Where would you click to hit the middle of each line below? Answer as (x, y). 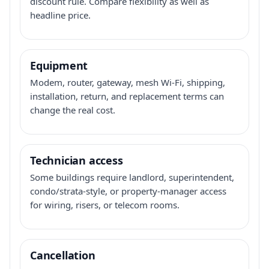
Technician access (77, 160)
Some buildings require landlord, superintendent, (132, 177)
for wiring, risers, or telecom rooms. (105, 204)
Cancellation (63, 255)
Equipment (59, 65)
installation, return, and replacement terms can (127, 96)
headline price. (60, 15)
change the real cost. (73, 110)
